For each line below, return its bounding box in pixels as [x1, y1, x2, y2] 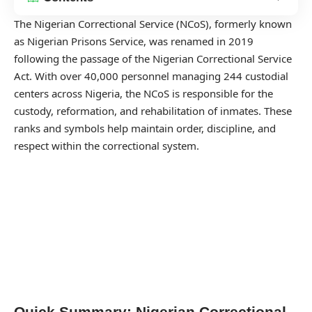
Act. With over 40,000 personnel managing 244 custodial [14, 68, 288, 83]
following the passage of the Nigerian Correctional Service [14, 51, 292, 65]
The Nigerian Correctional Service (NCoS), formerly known [14, 16, 292, 31]
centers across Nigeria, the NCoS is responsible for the [14, 86, 273, 100]
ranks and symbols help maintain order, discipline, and [14, 120, 276, 135]
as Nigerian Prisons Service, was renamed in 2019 [14, 33, 253, 48]
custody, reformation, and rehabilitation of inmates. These [14, 103, 292, 118]
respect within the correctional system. [14, 138, 199, 153]
